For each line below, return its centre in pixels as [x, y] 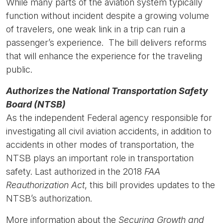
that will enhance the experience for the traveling [104, 56]
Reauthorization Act [45, 185]
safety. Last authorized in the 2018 [74, 171]
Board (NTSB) [36, 104]
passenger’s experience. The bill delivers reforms [106, 43]
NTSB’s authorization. [49, 198]
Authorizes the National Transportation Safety [107, 91]
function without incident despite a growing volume [108, 16]
